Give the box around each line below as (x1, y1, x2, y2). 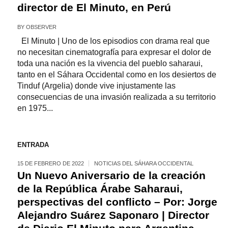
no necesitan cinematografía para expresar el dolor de (17, 48, 211, 56)
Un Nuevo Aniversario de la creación (17, 169, 206, 181)
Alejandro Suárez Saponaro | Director (17, 209, 209, 221)
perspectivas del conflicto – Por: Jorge (17, 196, 217, 208)
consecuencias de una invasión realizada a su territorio (17, 93, 216, 101)
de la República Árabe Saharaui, (17, 183, 183, 194)
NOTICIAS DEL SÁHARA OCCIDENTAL (94, 160, 193, 166)
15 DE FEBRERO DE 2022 (17, 160, 84, 166)
